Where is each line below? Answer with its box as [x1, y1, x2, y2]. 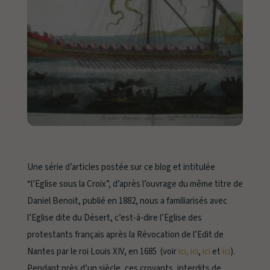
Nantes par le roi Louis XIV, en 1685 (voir [27, 245, 178, 259]
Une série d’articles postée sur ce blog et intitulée [27, 161, 215, 174]
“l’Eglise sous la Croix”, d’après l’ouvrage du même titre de [27, 178, 243, 191]
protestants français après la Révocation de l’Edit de [27, 228, 224, 242]
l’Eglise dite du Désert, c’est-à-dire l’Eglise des [27, 212, 202, 225]
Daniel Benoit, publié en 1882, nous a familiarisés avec [27, 195, 227, 208]
